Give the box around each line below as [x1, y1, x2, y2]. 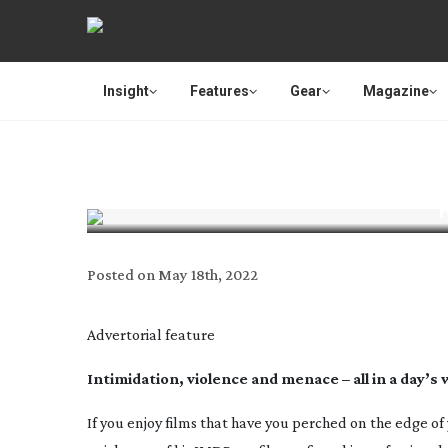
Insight [103, 83, 149, 99]
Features [190, 83, 249, 99]
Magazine [363, 83, 429, 99]
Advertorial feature [87, 326, 215, 343]
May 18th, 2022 [158, 266, 258, 283]
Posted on [87, 266, 155, 283]
